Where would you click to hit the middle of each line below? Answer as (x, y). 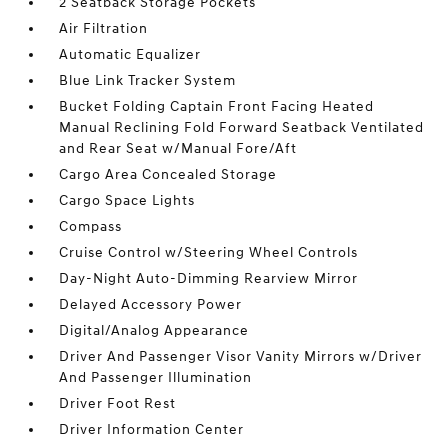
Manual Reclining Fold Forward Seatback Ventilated (242, 127)
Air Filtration (104, 28)
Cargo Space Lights (127, 200)
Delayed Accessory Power (151, 304)
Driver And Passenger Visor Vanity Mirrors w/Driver (241, 356)
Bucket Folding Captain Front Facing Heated (217, 106)
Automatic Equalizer (130, 54)
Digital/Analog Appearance (154, 330)
